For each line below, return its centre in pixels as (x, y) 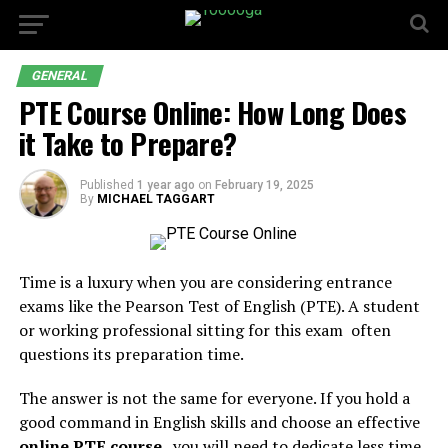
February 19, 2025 (264, 185)
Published (106, 185)
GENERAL (59, 75)
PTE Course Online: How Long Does (212, 112)
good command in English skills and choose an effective (219, 422)
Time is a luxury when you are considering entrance (205, 282)
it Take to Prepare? (127, 143)
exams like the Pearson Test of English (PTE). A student (219, 306)
